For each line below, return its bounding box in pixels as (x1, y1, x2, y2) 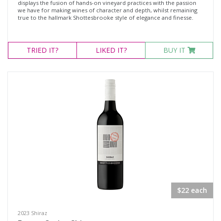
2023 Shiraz (18, 209, 47, 217)
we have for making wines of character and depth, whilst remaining (18, 6, 197, 14)
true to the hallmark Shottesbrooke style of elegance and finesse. (18, 14, 193, 21)
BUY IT (163, 45, 187, 55)
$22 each (177, 185, 207, 195)
